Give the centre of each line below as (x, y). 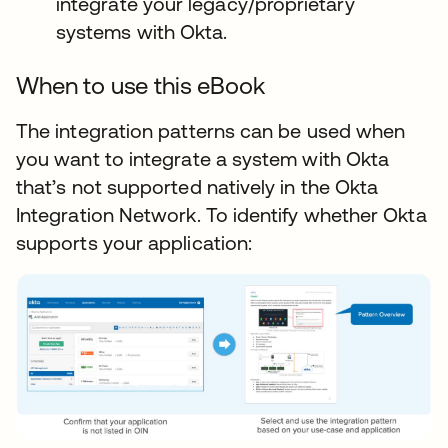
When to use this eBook (140, 85)
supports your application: (134, 242)
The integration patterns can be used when (211, 130)
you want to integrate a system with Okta (203, 158)
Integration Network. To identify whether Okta (221, 214)
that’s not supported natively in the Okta (197, 186)
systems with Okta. (142, 31)
